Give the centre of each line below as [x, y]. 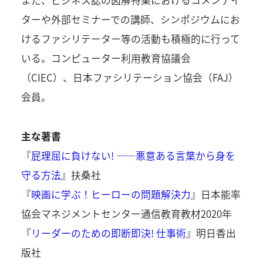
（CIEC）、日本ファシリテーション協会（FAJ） [129, 78]
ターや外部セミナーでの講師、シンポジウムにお [130, 20]
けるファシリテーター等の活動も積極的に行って [130, 39]
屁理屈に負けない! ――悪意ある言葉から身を [133, 155]
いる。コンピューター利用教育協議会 [106, 58]
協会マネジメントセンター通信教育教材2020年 [126, 213]
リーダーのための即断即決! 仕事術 [108, 233]
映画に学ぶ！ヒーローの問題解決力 [111, 194]
